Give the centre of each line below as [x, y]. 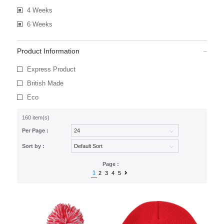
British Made [45, 83]
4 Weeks [39, 10]
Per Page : [35, 130]
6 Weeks [39, 24]
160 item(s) [35, 117]
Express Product [51, 69]
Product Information [48, 51]
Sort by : [33, 146]
